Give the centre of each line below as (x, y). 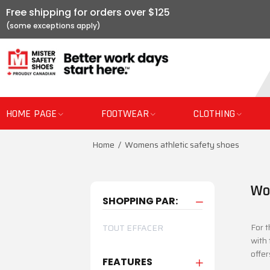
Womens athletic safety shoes (182, 145)
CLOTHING (214, 114)
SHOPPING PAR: (140, 201)
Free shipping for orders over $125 (88, 12)
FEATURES (127, 262)
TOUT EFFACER (133, 228)
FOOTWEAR (125, 114)
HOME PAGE (31, 114)
